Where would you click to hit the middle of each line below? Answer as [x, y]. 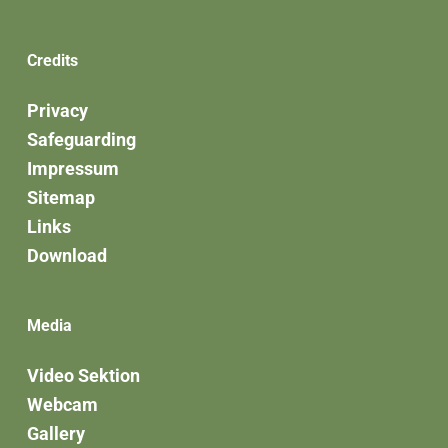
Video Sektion [83, 376]
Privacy [57, 111]
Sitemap [60, 198]
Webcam [62, 405]
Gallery [55, 434]
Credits [52, 61]
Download [66, 256]
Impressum [72, 169]
